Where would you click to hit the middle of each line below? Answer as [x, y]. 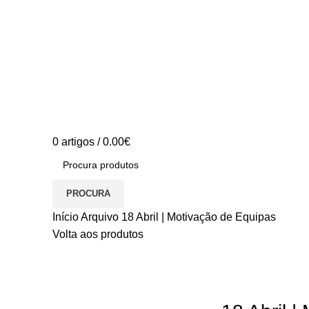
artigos [78, 142]
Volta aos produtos [98, 234]
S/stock [70, 251]
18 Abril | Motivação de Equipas [199, 217]
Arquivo [101, 217]
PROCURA [88, 193]
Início [67, 217]
